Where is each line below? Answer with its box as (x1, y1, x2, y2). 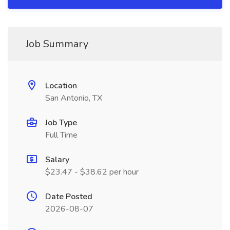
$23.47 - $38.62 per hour (45, 166, 139, 178)
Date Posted (45, 191, 92, 202)
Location (45, 80, 77, 91)
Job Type (45, 117, 77, 128)
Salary (45, 154, 69, 165)
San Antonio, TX (45, 92, 102, 104)
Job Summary (26, 37, 88, 51)
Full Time (45, 129, 78, 141)
